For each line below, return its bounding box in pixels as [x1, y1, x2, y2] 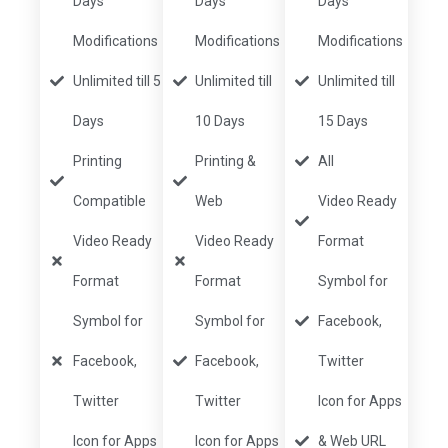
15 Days [317, 113, 368, 130]
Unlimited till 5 [72, 73, 161, 90]
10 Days [195, 113, 246, 130]
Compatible [72, 193, 146, 210]
